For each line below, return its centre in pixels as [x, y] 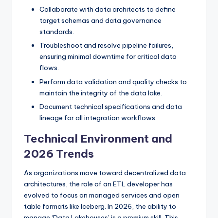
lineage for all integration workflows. [98, 118]
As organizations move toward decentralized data [105, 173]
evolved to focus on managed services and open [102, 195]
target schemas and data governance [100, 21]
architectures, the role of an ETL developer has [98, 184]
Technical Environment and [98, 138]
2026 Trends [59, 154]
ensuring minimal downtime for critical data [108, 57]
